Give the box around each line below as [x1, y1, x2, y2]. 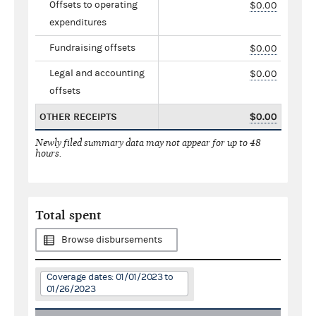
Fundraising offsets [49, 42, 135, 54]
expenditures [49, 16, 107, 28]
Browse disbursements [61, 233, 162, 245]
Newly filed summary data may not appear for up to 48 [35, 136, 261, 149]
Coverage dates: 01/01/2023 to [46, 271, 174, 283]
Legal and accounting [49, 67, 145, 79]
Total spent [35, 207, 102, 223]
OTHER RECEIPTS [39, 110, 117, 123]
